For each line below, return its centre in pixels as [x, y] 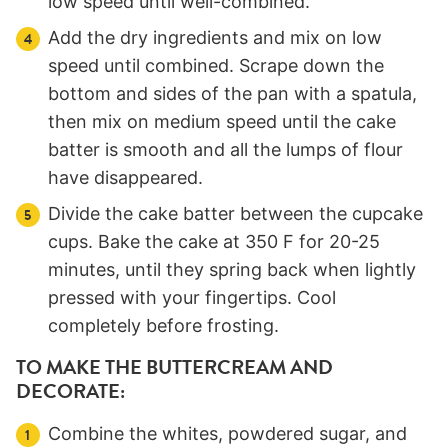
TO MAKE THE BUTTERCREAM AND [174, 368]
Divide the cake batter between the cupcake [235, 214]
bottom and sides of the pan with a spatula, [232, 94]
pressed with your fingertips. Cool [192, 298]
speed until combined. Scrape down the [216, 66]
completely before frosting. [163, 326]
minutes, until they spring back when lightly [232, 270]
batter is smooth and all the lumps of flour [225, 150]
